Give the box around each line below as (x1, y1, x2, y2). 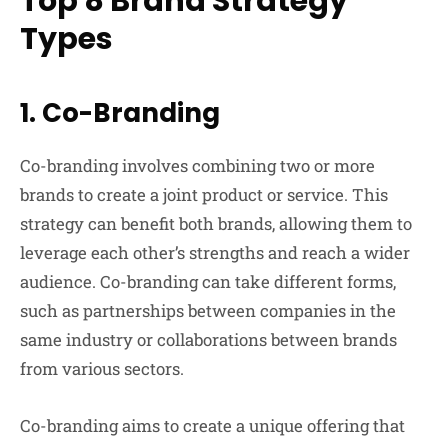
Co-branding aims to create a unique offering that (20, 414, 405, 438)
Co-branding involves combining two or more (20, 153, 375, 177)
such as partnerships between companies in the (20, 298, 396, 322)
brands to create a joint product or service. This (20, 182, 388, 206)
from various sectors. (20, 356, 184, 380)
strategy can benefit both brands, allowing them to (20, 211, 412, 235)
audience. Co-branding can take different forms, (20, 269, 396, 293)
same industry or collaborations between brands (20, 327, 397, 351)
